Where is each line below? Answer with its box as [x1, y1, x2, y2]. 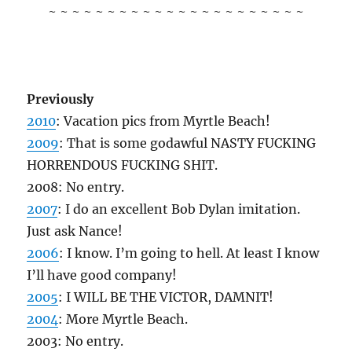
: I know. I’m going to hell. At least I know [59, 245, 320, 261]
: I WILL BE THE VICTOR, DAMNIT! [58, 289, 274, 305]
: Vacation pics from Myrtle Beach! [56, 113, 271, 129]
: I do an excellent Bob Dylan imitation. [57, 201, 301, 217]
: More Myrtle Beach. [58, 311, 189, 327]
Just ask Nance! [27, 223, 123, 239]
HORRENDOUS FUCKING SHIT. [27, 157, 218, 173]
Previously [27, 91, 94, 107]
